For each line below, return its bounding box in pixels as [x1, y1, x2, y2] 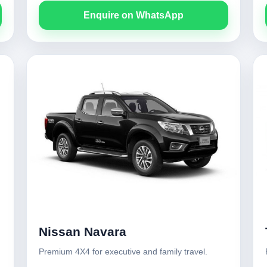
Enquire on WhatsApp [83, 10, 184, 20]
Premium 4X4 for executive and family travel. [39, 247, 207, 256]
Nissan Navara [39, 225, 126, 238]
